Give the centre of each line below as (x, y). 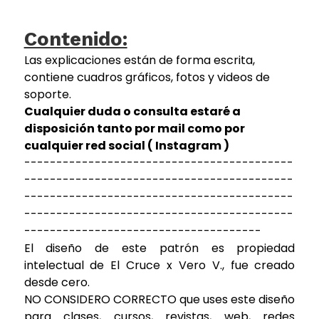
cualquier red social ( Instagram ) (126, 145)
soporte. (47, 94)
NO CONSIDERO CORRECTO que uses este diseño (159, 299)
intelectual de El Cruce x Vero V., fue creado (159, 265)
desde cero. (57, 282)
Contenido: (75, 39)
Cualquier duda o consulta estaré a (132, 111)
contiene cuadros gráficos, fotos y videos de (147, 77)
